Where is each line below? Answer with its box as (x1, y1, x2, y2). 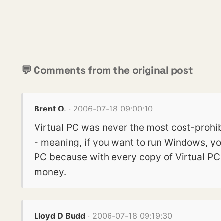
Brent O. (34, 104, 66, 114)
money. (34, 165, 66, 178)
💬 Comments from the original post (21, 63, 193, 76)
